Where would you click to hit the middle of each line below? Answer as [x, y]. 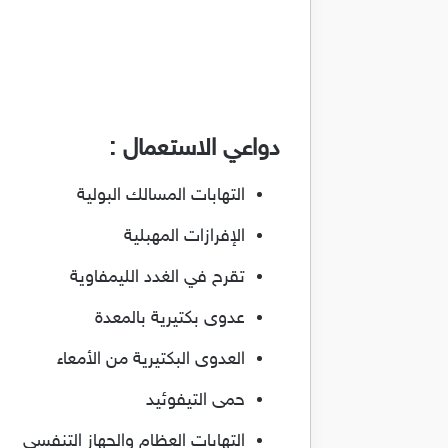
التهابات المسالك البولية [161, 196]
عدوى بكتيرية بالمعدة [170, 319]
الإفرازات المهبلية [184, 237]
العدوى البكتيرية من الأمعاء [151, 360]
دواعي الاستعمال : [194, 149]
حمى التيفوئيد [195, 401]
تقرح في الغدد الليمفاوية [157, 278]
